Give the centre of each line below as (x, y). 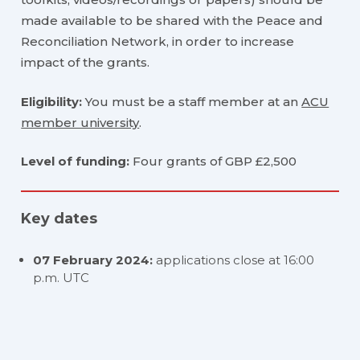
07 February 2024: (93, 260)
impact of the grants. (86, 63)
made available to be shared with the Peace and (172, 21)
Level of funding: (77, 162)
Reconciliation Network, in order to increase (158, 42)
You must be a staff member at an (194, 101)
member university (80, 122)
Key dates (59, 219)
